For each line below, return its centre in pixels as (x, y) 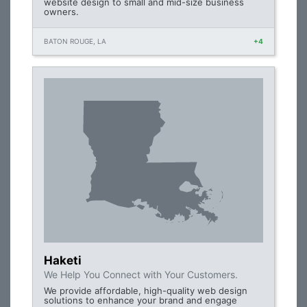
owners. (61, 12)
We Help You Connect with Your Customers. (141, 274)
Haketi (63, 260)
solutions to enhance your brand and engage (140, 300)
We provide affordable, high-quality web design (146, 291)
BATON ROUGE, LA (75, 41)
